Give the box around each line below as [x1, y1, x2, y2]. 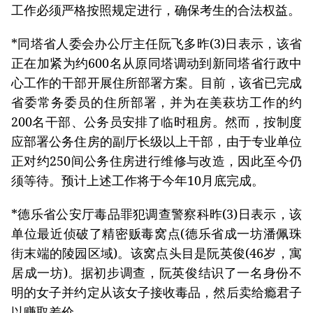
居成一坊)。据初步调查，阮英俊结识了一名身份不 [11, 263, 302, 281]
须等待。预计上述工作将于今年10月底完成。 [11, 171, 264, 189]
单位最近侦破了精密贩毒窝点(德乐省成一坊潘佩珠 [11, 224, 302, 242]
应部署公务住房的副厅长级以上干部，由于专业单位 [11, 132, 302, 150]
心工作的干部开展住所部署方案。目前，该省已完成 [11, 73, 302, 91]
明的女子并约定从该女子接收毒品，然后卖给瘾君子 [11, 283, 302, 300]
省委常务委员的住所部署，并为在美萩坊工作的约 [11, 93, 302, 110]
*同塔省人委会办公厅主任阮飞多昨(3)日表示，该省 [11, 34, 302, 52]
